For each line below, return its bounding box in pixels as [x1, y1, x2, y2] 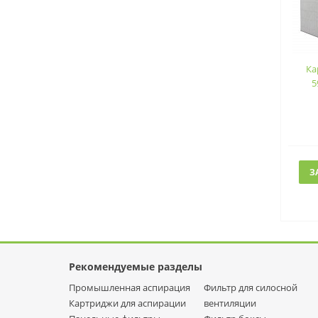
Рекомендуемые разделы [69, 260, 202, 273]
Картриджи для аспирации [69, 297, 186, 309]
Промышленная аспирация [69, 281, 190, 294]
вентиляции [204, 297, 256, 309]
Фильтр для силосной [204, 281, 297, 294]
